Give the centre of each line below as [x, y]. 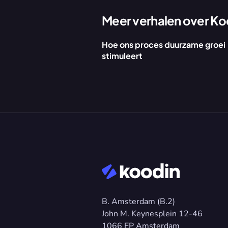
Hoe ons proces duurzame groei [164, 45]
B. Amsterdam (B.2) [138, 202]
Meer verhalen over [156, 20]
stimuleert [122, 56]
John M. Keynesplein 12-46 [153, 214]
